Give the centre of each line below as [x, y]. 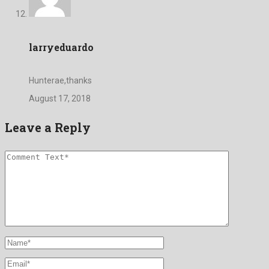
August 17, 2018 [60, 99]
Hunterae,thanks [60, 81]
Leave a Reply [48, 127]
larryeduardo [61, 47]
